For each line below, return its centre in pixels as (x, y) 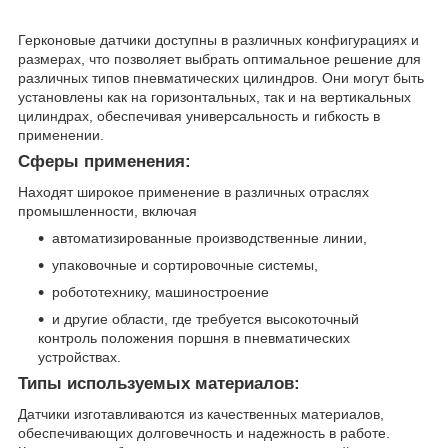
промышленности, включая (107, 210)
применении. (61, 135)
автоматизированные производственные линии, (209, 237)
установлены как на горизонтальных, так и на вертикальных (214, 97)
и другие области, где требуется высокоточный (205, 318)
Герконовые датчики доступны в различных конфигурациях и (218, 40)
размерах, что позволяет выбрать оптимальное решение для (219, 59)
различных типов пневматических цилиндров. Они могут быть (221, 78)
